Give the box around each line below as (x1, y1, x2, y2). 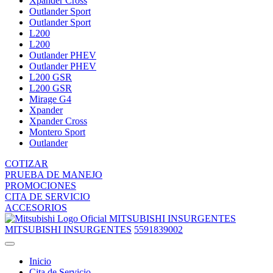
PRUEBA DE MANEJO (5, 169, 102, 180)
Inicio (29, 256, 51, 267)
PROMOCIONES (5, 180, 76, 191)
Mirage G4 (29, 94, 71, 105)
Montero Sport (29, 127, 85, 138)
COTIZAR (5, 158, 48, 169)
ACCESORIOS (5, 202, 67, 213)
